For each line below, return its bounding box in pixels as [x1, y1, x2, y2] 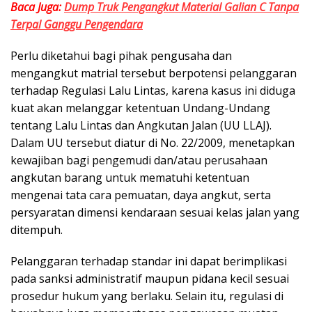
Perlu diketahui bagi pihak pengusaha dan [10, 48, 232, 64]
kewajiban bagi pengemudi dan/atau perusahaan [10, 153, 267, 169]
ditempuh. [10, 222, 63, 238]
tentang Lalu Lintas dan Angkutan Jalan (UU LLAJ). [10, 118, 272, 134]
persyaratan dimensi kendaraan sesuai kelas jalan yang [10, 205, 299, 221]
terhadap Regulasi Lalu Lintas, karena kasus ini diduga [10, 83, 295, 99]
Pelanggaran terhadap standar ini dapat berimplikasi [10, 253, 287, 270]
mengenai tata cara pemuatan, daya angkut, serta [10, 187, 271, 203]
